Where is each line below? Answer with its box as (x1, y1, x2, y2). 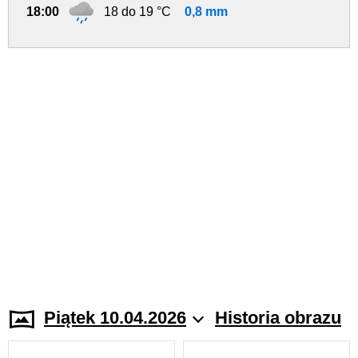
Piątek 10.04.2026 (44, 308, 186, 328)
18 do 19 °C (104, 5, 171, 18)
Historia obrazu (215, 308, 341, 328)
